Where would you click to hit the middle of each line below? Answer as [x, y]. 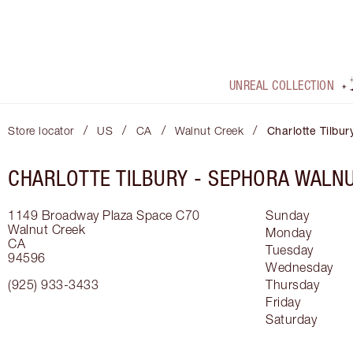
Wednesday [299, 268]
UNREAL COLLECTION [282, 85]
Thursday [292, 285]
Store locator [41, 131]
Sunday [287, 216]
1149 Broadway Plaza [71, 216]
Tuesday [290, 250]
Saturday [291, 320]
